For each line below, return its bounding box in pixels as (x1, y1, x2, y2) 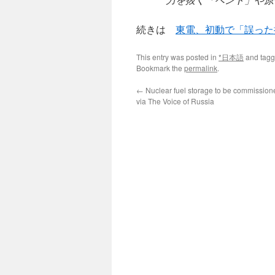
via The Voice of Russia (136, 96, 214, 106)
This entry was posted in (136, 52, 219, 62)
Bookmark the (136, 63, 184, 73)
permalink (184, 63, 217, 73)
